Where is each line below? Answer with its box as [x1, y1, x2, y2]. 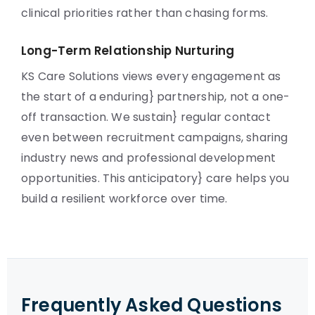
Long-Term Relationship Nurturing [21, 42, 235, 59]
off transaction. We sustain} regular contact [21, 109, 271, 125]
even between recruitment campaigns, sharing [21, 129, 288, 146]
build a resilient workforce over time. [21, 191, 228, 207]
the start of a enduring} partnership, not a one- [21, 89, 290, 105]
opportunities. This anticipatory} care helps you [21, 170, 290, 186]
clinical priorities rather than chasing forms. [21, 5, 269, 21]
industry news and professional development [21, 150, 276, 166]
